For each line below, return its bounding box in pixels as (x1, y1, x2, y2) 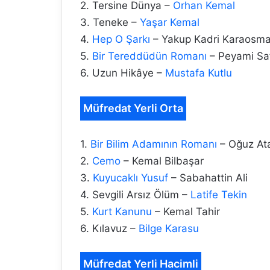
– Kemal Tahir (152, 206, 220, 218)
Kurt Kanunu (92, 206, 152, 218)
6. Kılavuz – (80, 222, 139, 235)
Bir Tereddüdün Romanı (92, 50, 207, 63)
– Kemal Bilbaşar (121, 155, 204, 168)
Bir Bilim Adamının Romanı (90, 138, 217, 151)
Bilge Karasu (139, 222, 199, 235)
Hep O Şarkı (92, 33, 150, 46)
